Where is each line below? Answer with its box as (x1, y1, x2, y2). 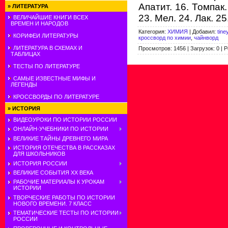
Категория (138, 28, 164, 35)
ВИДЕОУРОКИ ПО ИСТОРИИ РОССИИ (13, 117, 117, 123)
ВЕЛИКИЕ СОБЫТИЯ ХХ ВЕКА (13, 169, 93, 176)
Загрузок (190, 45, 213, 51)
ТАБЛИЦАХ (8, 51, 40, 57)
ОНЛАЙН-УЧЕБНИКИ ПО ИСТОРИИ (13, 126, 108, 132)
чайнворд (194, 34, 218, 41)
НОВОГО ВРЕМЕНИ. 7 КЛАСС (13, 200, 92, 207)
